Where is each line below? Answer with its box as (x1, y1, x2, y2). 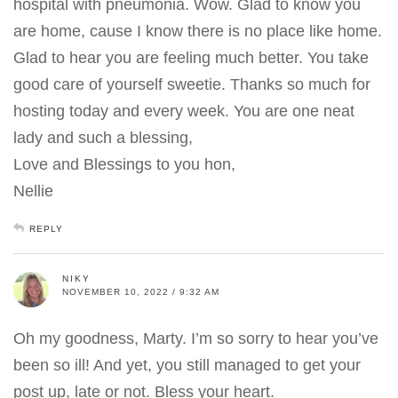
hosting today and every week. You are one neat (13, 101, 354, 120)
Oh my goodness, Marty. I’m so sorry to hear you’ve (13, 329, 378, 347)
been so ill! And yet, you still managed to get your (13, 355, 361, 374)
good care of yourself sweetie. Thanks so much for (13, 75, 370, 93)
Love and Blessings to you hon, (13, 155, 235, 173)
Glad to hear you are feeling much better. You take (13, 48, 369, 67)
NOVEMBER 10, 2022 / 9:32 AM (62, 286, 219, 297)
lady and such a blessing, (13, 128, 193, 147)
